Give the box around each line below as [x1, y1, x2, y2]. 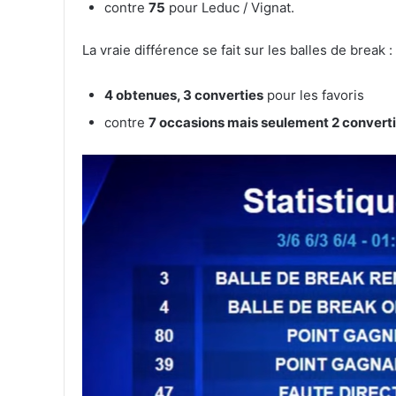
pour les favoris [263, 87, 364, 104]
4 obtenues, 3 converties [104, 87, 263, 104]
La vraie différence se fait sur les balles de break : [82, 42, 392, 59]
